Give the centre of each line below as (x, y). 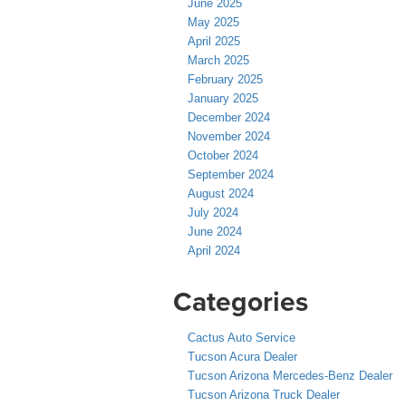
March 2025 (218, 60)
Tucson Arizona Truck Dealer (264, 394)
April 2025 (214, 41)
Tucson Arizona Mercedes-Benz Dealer (290, 375)
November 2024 (229, 136)
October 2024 (223, 155)
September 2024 (231, 174)
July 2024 (213, 212)
